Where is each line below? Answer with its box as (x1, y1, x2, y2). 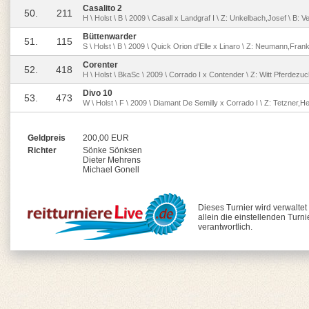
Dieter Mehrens (83, 155, 141, 165)
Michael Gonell (83, 165, 139, 175)
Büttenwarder (83, 32, 137, 41)
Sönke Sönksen (83, 146, 142, 155)
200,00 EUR (83, 133, 129, 143)
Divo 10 (83, 88, 112, 98)
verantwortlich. (198, 222, 252, 232)
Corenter (83, 60, 118, 70)
